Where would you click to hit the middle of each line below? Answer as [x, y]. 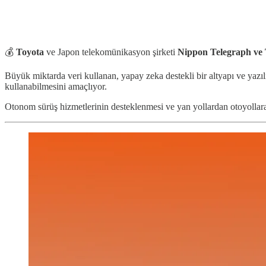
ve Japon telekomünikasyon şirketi [111, 52]
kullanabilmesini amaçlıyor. [56, 86]
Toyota [30, 52]
